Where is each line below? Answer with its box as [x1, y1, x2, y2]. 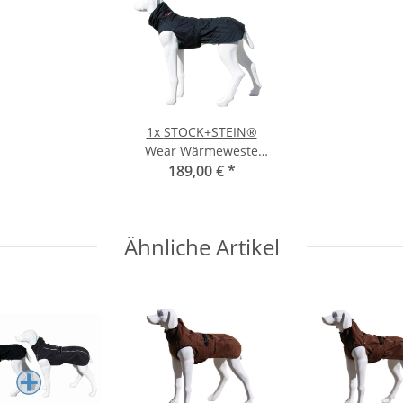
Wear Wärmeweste [145, 141, 258, 159]
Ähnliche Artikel [123, 231, 280, 262]
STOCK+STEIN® [163, 122, 257, 140]
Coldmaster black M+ [138, 160, 265, 178]
